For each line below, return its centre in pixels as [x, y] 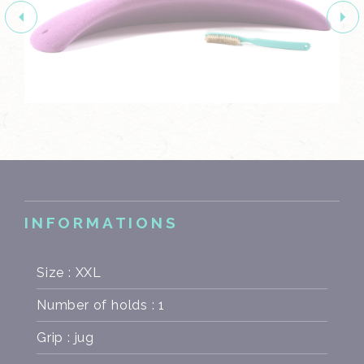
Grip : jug [65, 338]
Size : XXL [69, 273]
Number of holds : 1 [101, 305]
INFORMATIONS [102, 223]
